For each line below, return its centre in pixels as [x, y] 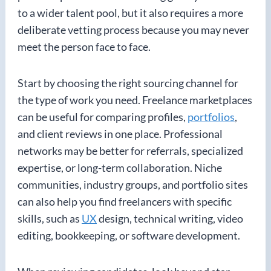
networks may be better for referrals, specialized [130, 150]
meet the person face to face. [84, 46]
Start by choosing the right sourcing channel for [128, 83]
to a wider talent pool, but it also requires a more [130, 12]
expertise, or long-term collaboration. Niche [120, 167]
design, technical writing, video [170, 218]
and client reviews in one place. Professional [120, 133]
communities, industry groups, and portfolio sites [133, 184]
